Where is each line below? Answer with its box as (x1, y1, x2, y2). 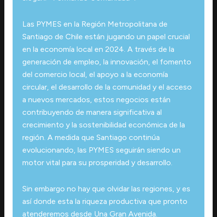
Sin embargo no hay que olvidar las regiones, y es (22, 184, 190, 193)
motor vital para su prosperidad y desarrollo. (22, 157, 172, 167)
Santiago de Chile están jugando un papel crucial (22, 31, 190, 41)
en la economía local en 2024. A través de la (22, 44, 174, 54)
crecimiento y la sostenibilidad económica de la (22, 120, 185, 129)
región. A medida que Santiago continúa (22, 132, 160, 142)
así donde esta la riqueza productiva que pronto (22, 196, 187, 206)
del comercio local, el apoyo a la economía (22, 69, 168, 79)
